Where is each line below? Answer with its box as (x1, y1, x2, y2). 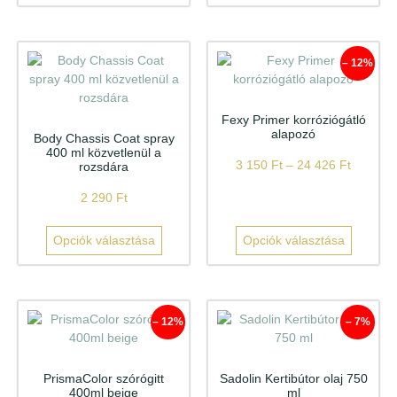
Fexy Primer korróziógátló (221, 112, 366, 127)
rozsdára (79, 159, 128, 174)
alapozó (271, 126, 315, 141)
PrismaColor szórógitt (43, 370, 164, 385)
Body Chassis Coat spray (33, 130, 175, 145)
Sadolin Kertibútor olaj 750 (219, 370, 368, 385)
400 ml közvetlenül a (46, 144, 161, 160)
